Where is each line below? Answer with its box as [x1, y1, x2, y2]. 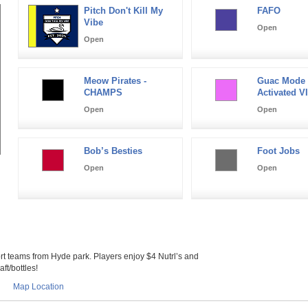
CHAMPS [83, 87, 122, 98]
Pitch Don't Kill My [83, 5, 163, 16]
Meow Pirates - [83, 75, 146, 86]
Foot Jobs [256, 145, 300, 156]
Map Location [12, 281, 64, 291]
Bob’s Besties [83, 145, 142, 156]
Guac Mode [256, 75, 305, 86]
